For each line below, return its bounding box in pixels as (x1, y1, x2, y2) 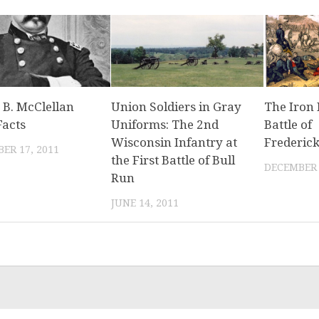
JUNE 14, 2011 (111, 197, 179, 209)
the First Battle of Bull (111, 152, 236, 167)
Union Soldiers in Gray (111, 99, 242, 114)
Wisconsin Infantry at (111, 135, 238, 150)
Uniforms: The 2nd (111, 117, 219, 132)
